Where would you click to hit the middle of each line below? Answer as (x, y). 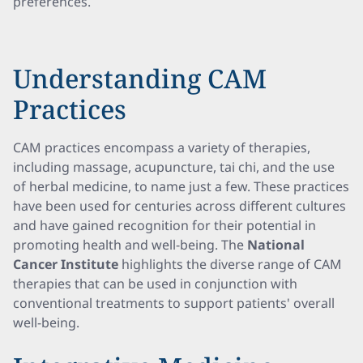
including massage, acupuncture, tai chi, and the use (174, 167)
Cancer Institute (66, 264)
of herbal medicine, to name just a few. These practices (181, 186)
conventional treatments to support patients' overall (174, 303)
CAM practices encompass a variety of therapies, (162, 147)
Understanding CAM (140, 78)
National (276, 245)
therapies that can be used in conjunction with (155, 284)
